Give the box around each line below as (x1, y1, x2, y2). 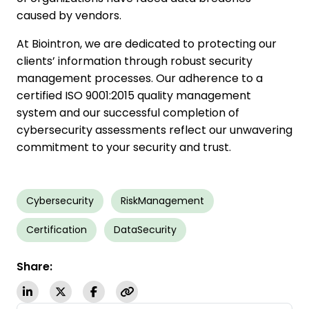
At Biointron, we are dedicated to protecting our (17, 36, 277, 52)
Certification (26, 223, 87, 237)
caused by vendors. (17, 8, 124, 24)
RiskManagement (121, 194, 205, 208)
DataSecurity (114, 223, 177, 237)
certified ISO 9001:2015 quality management (17, 88, 251, 104)
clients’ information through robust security (17, 53, 252, 70)
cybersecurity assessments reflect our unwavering (17, 122, 292, 139)
